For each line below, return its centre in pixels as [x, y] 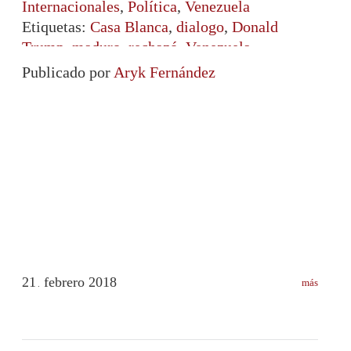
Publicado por [68, 72]
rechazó [153, 47]
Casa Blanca [129, 26]
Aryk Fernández [165, 72]
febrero [66, 282]
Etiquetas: [56, 26]
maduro [96, 47]
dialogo [200, 26]
